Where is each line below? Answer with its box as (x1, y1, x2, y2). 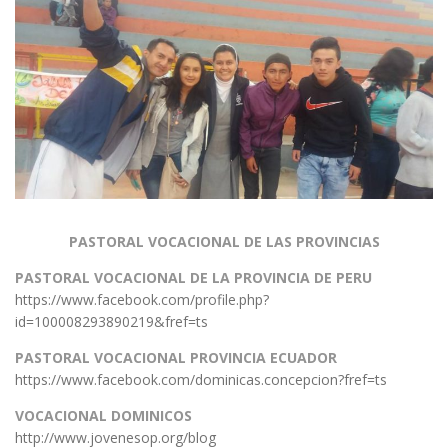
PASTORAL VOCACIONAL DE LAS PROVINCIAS (68, 231, 380, 251)
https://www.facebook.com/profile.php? (15, 289, 269, 309)
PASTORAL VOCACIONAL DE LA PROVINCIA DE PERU (15, 267, 372, 287)
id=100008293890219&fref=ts (15, 311, 208, 331)
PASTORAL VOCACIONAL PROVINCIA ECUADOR (15, 347, 337, 367)
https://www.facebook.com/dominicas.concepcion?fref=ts (15, 369, 387, 389)
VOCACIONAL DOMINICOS (15, 405, 192, 425)
